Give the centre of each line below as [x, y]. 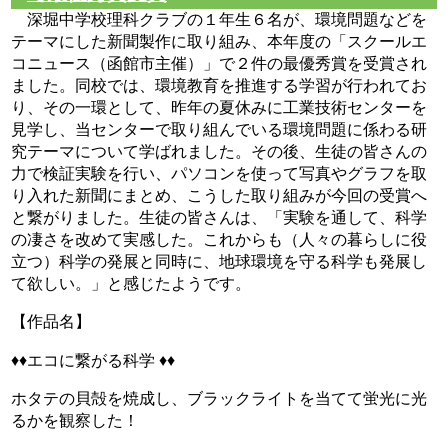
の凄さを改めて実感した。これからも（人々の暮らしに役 [219, 239]
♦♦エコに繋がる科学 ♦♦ [93, 359]
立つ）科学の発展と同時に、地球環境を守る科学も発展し [219, 261]
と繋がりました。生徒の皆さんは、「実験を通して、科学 [219, 217]
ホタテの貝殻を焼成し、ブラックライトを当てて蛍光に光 [219, 397]
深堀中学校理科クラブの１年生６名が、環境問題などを [219, 19]
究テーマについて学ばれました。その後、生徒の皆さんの [219, 151]
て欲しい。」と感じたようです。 [131, 283]
